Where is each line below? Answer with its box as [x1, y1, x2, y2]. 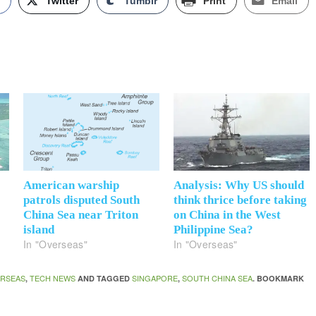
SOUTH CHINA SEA [182, 272, 253, 284]
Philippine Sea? [174, 223, 253, 237]
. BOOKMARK [253, 273, 305, 284]
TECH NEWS [30, 272, 76, 284]
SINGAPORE [132, 272, 178, 284]
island [23, 223, 55, 237]
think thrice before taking [174, 193, 307, 207]
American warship [23, 178, 120, 193]
